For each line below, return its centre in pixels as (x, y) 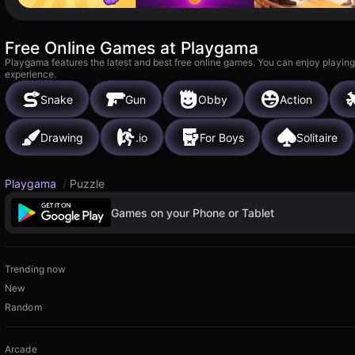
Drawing (62, 137)
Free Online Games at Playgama (132, 48)
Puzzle (87, 183)
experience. (31, 74)
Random (23, 307)
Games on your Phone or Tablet (193, 212)
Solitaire (317, 137)
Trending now (36, 269)
